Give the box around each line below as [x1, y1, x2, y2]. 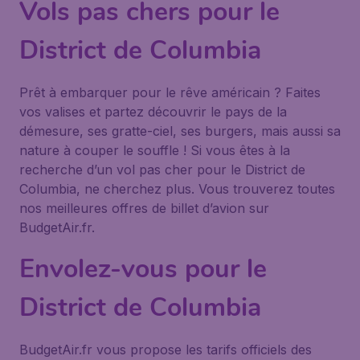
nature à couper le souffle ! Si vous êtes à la [19, 142, 290, 158]
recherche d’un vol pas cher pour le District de [19, 162, 305, 178]
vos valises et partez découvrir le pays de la [19, 104, 287, 120]
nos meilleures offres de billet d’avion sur [19, 200, 269, 216]
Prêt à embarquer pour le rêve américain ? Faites [19, 84, 321, 100]
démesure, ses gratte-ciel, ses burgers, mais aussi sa [19, 123, 341, 139]
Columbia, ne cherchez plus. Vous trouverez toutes [19, 181, 335, 197]
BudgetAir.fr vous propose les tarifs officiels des [19, 342, 312, 358]
